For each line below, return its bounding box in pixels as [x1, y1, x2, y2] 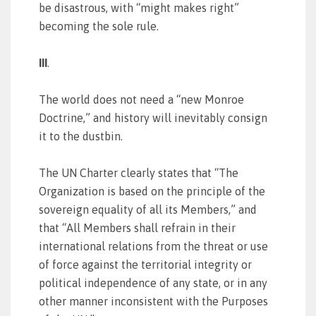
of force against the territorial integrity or [39, 258, 252, 271]
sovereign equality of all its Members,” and [39, 203, 257, 216]
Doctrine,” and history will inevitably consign [39, 111, 267, 124]
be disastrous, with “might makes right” [39, 1, 239, 14]
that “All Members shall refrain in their [39, 221, 236, 234]
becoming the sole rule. [39, 20, 159, 32]
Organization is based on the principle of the [39, 185, 265, 197]
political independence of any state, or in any [39, 276, 267, 289]
